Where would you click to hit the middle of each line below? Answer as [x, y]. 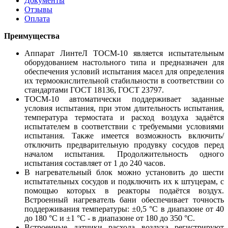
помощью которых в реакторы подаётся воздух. [124, 190]
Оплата [37, 18]
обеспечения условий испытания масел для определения [124, 71]
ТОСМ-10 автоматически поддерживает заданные [124, 99]
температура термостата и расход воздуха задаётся [124, 117]
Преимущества [32, 36]
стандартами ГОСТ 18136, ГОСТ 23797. [94, 90]
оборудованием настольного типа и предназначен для [124, 62]
